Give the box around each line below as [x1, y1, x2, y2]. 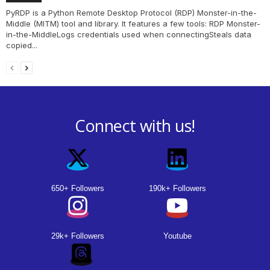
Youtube [163, 231, 192, 240]
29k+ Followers [51, 231, 104, 240]
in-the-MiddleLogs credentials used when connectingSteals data [6, 29, 251, 39]
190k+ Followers [148, 183, 206, 193]
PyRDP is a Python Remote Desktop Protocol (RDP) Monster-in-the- [6, 7, 257, 17]
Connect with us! [75, 114, 195, 137]
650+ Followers [51, 183, 104, 193]
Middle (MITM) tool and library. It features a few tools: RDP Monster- [6, 18, 260, 28]
